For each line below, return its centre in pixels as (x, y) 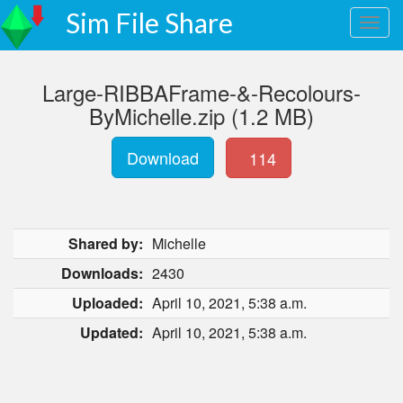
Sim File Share (149, 22)
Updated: (112, 332)
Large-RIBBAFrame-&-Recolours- (201, 92)
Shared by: (106, 243)
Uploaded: (107, 303)
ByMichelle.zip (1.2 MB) (201, 116)
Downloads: (102, 273)
